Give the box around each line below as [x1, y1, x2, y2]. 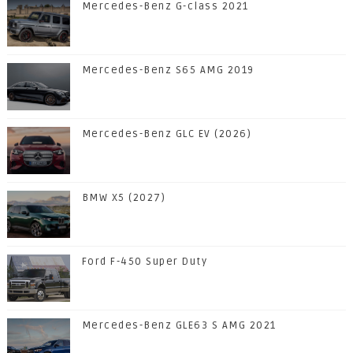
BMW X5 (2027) [81, 191, 166, 205]
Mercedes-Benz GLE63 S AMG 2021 [81, 319, 277, 333]
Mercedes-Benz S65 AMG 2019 [81, 64, 255, 77]
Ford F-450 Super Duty [81, 255, 208, 269]
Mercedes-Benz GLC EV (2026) [81, 128, 252, 141]
